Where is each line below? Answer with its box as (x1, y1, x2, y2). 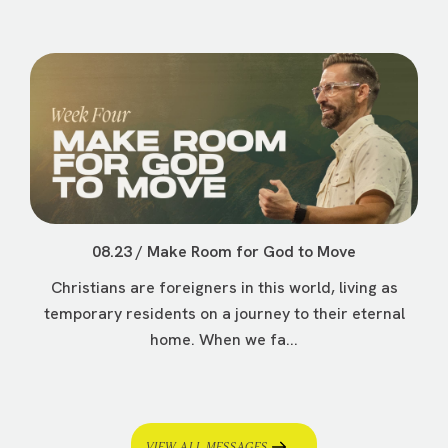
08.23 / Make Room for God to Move (92, 241, 356, 263)
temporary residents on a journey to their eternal (43, 303, 405, 325)
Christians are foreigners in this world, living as (50, 277, 398, 299)
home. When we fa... (150, 329, 298, 351)
